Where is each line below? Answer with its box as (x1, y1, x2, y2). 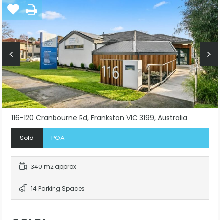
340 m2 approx (29, 162, 76, 171)
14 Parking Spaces (29, 184, 85, 192)
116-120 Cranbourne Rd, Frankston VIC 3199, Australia (11, 112, 187, 123)
